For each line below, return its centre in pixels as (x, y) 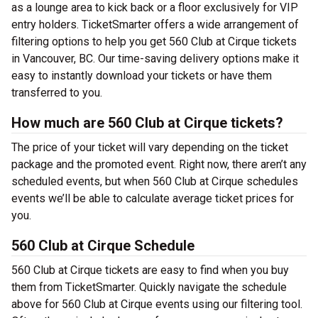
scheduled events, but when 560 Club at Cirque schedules (155, 181)
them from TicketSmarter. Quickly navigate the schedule (149, 287)
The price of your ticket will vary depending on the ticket (150, 147)
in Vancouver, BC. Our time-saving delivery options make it (155, 59)
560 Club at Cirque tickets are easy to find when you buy (150, 270)
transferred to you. (57, 93)
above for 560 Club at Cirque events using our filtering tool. (157, 304)
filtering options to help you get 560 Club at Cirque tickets (154, 42)
